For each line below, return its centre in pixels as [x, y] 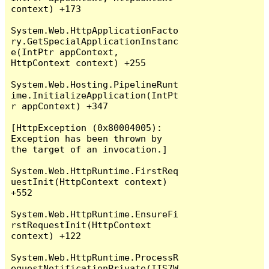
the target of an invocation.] [89, 149]
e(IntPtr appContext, [65, 52]
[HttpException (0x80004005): [87, 127]
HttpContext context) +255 [79, 62]
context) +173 [46, 8]
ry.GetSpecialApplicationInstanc [95, 41]
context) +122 [46, 235]
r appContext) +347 [60, 106]
